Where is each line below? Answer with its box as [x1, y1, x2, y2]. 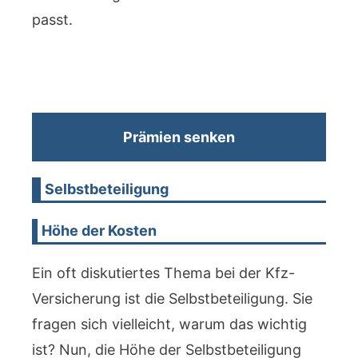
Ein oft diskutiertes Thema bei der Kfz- [32, 265, 295, 281]
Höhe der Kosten [42, 222, 157, 239]
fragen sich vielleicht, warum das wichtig [32, 316, 307, 332]
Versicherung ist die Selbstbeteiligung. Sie [32, 290, 312, 307]
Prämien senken [123, 129, 235, 145]
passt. [32, 11, 73, 28]
